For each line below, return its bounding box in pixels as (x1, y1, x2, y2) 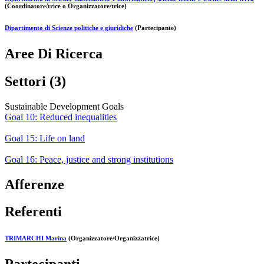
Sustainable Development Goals (5, 101, 124, 111)
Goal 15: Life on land (5, 133, 85, 143)
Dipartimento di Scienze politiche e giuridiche (5, 24, 133, 31)
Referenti (5, 204, 62, 220)
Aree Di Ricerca (5, 45, 103, 61)
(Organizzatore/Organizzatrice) (67, 235, 160, 242)
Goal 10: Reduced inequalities (5, 111, 117, 122)
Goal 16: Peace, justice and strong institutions (5, 154, 173, 164)
